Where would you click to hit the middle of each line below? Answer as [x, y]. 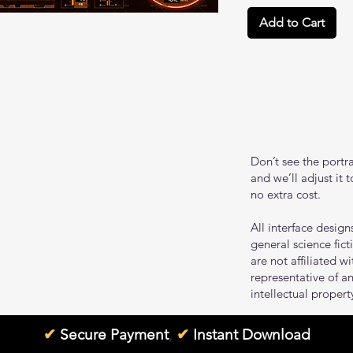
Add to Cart [292, 23]
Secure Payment [114, 335]
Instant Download [251, 335]
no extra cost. [286, 195]
